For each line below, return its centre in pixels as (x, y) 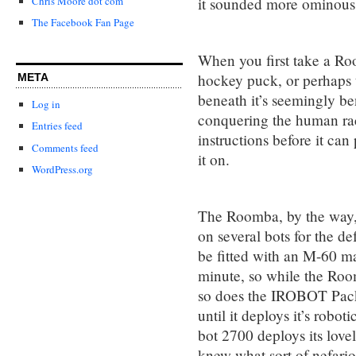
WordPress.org (62, 169)
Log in (46, 104)
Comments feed (65, 147)
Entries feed (57, 126)
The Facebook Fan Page (83, 23)
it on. (214, 159)
